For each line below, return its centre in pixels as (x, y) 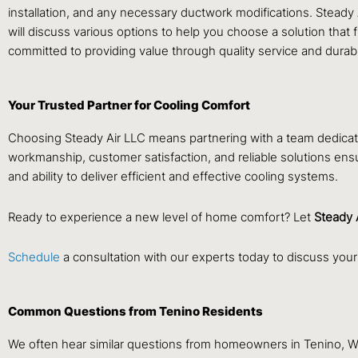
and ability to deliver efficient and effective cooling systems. (173, 177)
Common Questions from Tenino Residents (135, 312)
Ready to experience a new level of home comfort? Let (161, 217)
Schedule (36, 257)
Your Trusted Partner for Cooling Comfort (129, 105)
